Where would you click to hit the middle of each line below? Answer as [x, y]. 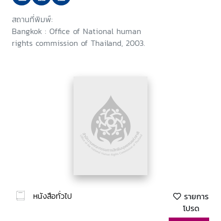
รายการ [195, 197]
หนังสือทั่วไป [53, 196]
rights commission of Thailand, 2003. [78, 43]
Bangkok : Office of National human [76, 31]
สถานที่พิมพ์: [32, 19]
